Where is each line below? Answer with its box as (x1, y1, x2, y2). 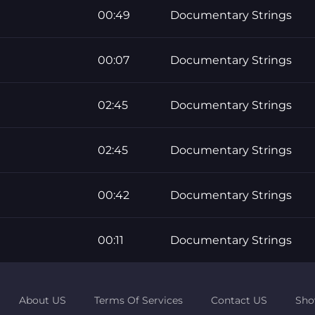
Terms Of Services (94, 293, 183, 307)
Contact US (210, 293, 267, 307)
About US (18, 293, 66, 307)
